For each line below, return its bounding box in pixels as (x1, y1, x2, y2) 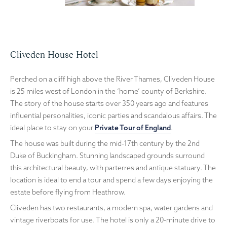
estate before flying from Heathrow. (10, 187, 126, 197)
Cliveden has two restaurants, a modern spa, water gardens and (10, 203, 213, 212)
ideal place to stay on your (10, 123, 95, 133)
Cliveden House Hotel (10, 49, 98, 61)
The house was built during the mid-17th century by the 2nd (10, 138, 200, 148)
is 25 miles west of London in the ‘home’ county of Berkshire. (10, 87, 207, 96)
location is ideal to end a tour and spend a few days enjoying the (10, 175, 213, 184)
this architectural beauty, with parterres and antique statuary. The (10, 163, 216, 172)
